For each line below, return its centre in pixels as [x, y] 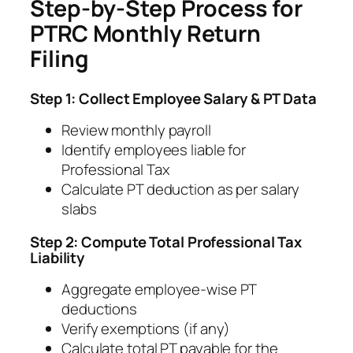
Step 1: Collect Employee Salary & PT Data [173, 98]
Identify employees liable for [154, 150]
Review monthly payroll [136, 130]
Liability [58, 257]
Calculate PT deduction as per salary [181, 190]
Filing [59, 59]
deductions [100, 309]
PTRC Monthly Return [146, 34]
